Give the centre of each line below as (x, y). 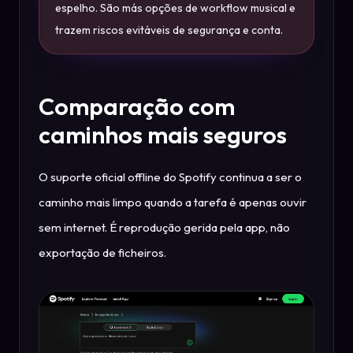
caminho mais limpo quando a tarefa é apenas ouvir (173, 202)
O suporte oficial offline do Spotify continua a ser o (170, 176)
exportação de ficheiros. (102, 252)
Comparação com (137, 106)
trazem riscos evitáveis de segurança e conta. (169, 30)
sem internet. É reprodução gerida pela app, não (164, 227)
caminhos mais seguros (163, 134)
